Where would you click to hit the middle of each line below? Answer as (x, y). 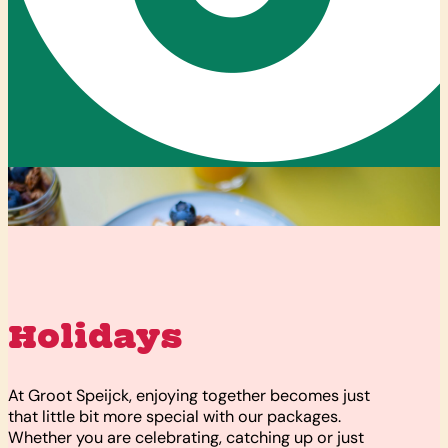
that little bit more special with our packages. (174, 417)
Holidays (95, 335)
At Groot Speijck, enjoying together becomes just (189, 396)
